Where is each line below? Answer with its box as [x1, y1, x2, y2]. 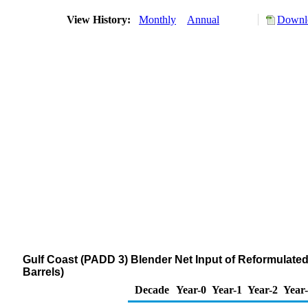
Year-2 [247, 284, 278, 296]
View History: [64, 14, 136, 25]
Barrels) [23, 266, 64, 278]
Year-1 [212, 284, 242, 296]
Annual [187, 14, 219, 25]
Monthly [139, 14, 176, 25]
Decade [135, 284, 169, 296]
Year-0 [176, 284, 206, 296]
